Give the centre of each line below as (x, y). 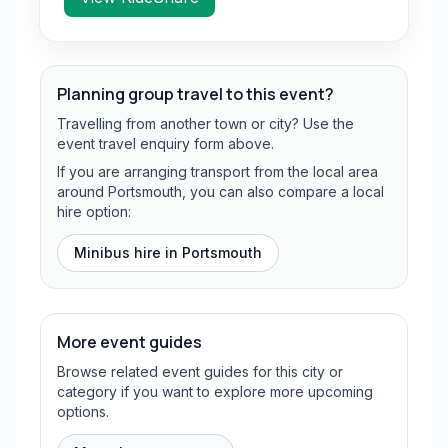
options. (83, 411)
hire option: (94, 211)
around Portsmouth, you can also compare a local (220, 191)
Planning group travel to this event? (195, 94)
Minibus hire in (128, 252)
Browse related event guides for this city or (200, 371)
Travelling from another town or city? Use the (205, 123)
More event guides (129, 342)
